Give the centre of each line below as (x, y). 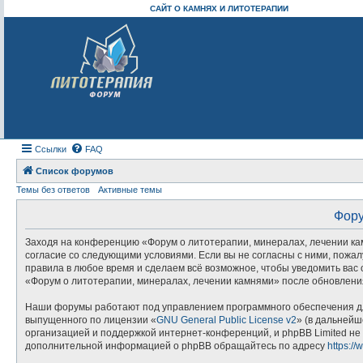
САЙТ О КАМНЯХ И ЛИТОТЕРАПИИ (219, 9)
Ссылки (51, 149)
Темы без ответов (53, 190)
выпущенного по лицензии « (91, 320)
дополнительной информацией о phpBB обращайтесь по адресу (176, 346)
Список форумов (75, 171)
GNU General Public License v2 (226, 320)
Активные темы (130, 190)
